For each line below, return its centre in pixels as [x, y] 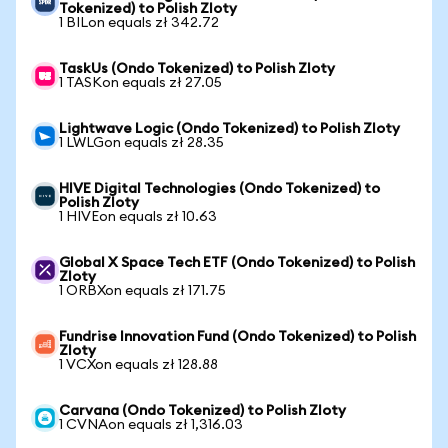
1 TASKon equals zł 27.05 [140, 83]
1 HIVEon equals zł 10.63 [138, 217]
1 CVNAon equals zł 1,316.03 [151, 425]
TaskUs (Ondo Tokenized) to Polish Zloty [197, 69]
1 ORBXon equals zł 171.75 [142, 291]
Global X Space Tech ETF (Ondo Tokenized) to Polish [237, 263]
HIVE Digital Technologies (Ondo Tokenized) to [219, 189]
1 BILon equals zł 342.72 [139, 23]
